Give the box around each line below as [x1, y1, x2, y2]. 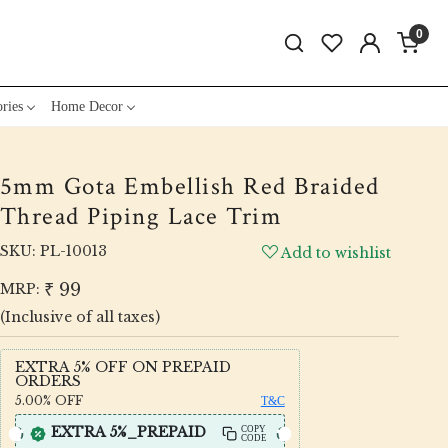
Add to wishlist [281, 243, 392, 262]
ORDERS [14, 371, 81, 390]
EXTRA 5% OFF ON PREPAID [14, 357, 231, 376]
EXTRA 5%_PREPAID [50, 422, 206, 441]
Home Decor [50, 98, 123, 114]
